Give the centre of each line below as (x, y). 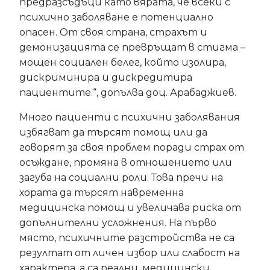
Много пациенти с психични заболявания (130, 117)
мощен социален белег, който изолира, (123, 62)
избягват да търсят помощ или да (113, 132)
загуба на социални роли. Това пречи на (121, 177)
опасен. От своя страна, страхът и (113, 32)
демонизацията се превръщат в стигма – (132, 47)
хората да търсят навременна (102, 193)
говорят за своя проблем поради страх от (132, 147)
